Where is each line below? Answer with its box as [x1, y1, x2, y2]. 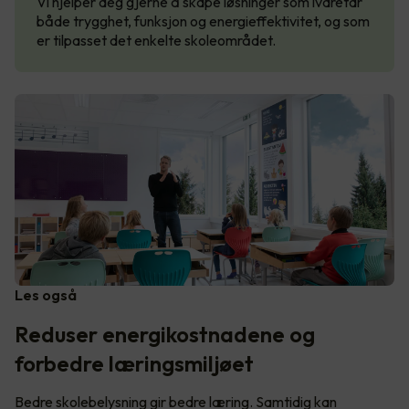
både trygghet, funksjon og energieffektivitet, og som [37, 11, 370, 30]
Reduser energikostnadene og [15, 320, 315, 348]
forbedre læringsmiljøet [15, 349, 254, 377]
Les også [15, 285, 77, 304]
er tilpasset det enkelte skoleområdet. [37, 30, 278, 49]
